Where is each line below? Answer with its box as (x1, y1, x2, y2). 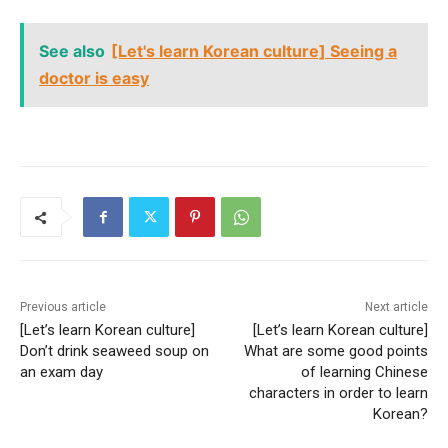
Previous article (20, 300, 106, 315)
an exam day (20, 363, 103, 382)
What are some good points (243, 342, 428, 361)
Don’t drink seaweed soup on (20, 342, 209, 361)
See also (39, 41, 105, 62)
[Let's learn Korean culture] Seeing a (111, 41, 397, 62)
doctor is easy (39, 68, 149, 89)
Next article (364, 300, 428, 315)
